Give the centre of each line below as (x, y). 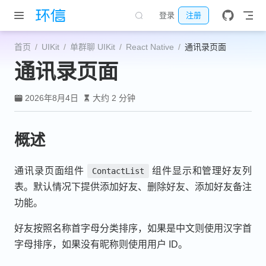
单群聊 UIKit (93, 47)
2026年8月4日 (51, 98)
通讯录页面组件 (51, 170)
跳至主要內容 (27, 9)
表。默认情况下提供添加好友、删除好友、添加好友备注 (133, 186)
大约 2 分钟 (114, 98)
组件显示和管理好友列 (201, 170)
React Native (150, 47)
